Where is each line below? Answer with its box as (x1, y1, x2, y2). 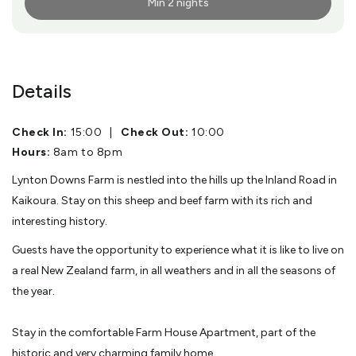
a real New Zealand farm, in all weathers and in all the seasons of (12, 263, 335, 277)
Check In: (12, 125, 68, 139)
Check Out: (120, 125, 189, 139)
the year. (12, 284, 55, 298)
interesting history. (12, 214, 107, 228)
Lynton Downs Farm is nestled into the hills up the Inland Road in (12, 172, 337, 187)
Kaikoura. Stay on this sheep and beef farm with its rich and (12, 193, 312, 207)
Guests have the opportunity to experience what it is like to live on (12, 242, 344, 257)
